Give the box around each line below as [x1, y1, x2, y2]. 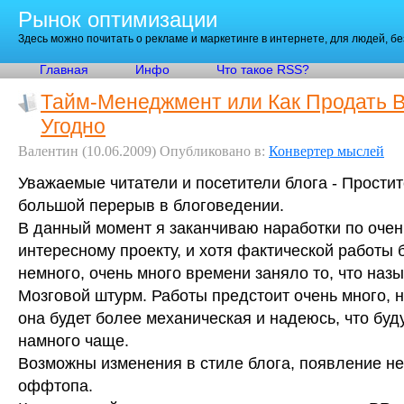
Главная [40, 63, 88, 77]
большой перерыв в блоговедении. [18, 196, 284, 215]
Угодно [41, 115, 106, 138]
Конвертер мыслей [269, 143, 384, 159]
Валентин [18, 143, 78, 159]
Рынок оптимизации [18, 7, 217, 32]
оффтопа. [18, 376, 93, 395]
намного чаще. [18, 331, 129, 350]
